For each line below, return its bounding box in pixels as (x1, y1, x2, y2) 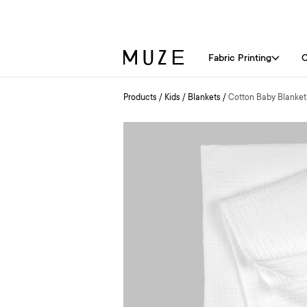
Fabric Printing (208, 53, 271, 64)
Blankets (188, 93, 221, 103)
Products (123, 93, 157, 103)
